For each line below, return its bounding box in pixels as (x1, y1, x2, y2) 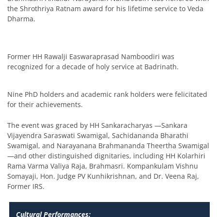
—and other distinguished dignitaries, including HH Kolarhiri (7, 151, 205, 160)
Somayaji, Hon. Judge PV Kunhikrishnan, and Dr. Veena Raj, (7, 171, 199, 181)
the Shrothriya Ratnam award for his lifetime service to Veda (7, 3, 203, 13)
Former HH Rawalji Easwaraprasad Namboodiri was (7, 51, 174, 61)
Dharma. (7, 14, 35, 23)
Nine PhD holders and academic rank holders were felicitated (7, 89, 207, 99)
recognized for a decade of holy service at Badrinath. (7, 62, 179, 71)
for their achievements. (7, 99, 83, 109)
